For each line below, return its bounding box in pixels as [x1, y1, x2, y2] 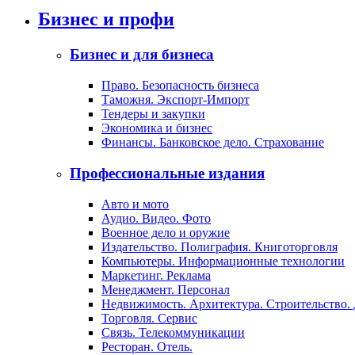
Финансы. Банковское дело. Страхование [101, 136, 324, 150]
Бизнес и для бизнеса [70, 46, 214, 63]
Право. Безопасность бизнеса [101, 78, 259, 93]
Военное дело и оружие [101, 225, 230, 239]
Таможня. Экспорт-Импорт [101, 93, 250, 107]
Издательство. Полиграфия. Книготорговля [101, 239, 338, 254]
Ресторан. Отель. [101, 339, 193, 353]
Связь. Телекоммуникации [101, 325, 245, 339]
